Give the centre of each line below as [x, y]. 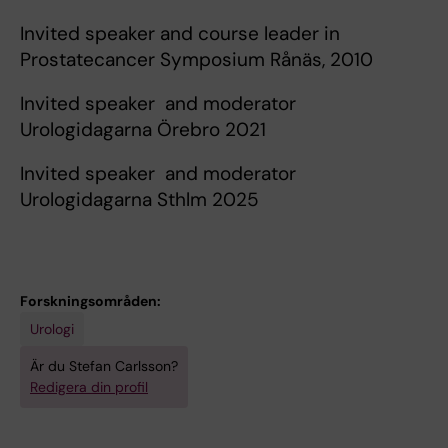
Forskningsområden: [90, 301]
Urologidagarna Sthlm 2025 [139, 199]
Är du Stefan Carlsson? [104, 366]
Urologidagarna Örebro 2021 [143, 129]
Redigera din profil [89, 387]
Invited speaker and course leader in [180, 33]
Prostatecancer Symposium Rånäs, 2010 [196, 59]
